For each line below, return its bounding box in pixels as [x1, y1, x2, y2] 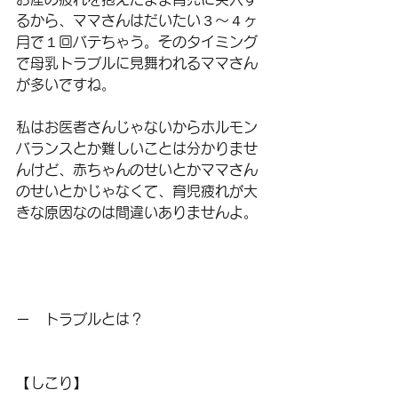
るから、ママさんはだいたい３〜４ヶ [16, 13, 258, 28]
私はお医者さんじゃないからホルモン [16, 120, 258, 134]
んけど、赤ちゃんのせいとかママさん [16, 163, 258, 177]
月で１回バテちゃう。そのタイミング [16, 35, 258, 49]
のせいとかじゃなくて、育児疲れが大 [16, 184, 258, 198]
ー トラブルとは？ [16, 312, 144, 326]
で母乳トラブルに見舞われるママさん [16, 56, 258, 70]
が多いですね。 [16, 77, 115, 92]
